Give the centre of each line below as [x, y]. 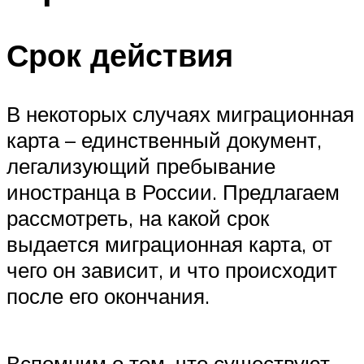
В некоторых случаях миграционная [180, 114]
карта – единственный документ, [164, 140]
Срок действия [120, 55]
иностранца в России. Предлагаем [173, 192]
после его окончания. [108, 296]
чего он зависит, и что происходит [172, 270]
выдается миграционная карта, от [169, 244]
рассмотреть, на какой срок [138, 218]
